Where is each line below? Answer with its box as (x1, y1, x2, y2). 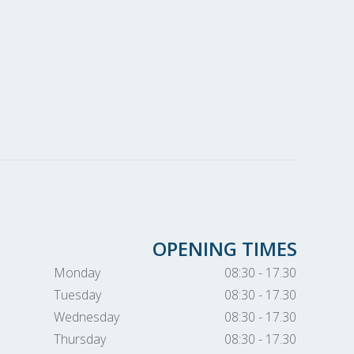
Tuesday (53, 286, 101, 303)
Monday (53, 264, 100, 281)
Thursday (53, 330, 106, 348)
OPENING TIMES (152, 235, 297, 262)
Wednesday (53, 308, 119, 326)
